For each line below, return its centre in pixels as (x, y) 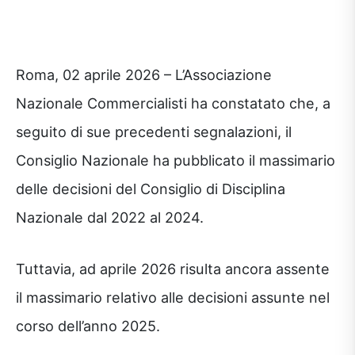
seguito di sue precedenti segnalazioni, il (154, 132)
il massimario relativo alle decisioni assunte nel (173, 297)
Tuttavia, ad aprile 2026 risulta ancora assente (173, 268)
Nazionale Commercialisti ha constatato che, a (173, 103)
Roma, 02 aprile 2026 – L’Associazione (144, 75)
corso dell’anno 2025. (88, 325)
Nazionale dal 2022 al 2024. (110, 218)
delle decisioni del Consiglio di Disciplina (151, 189)
